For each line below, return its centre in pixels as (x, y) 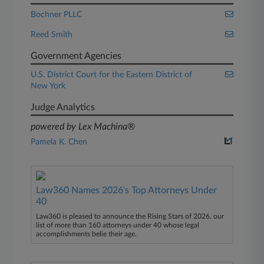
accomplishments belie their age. (87, 234)
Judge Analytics (63, 107)
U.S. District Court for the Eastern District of (112, 75)
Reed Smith (52, 35)
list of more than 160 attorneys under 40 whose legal (118, 225)
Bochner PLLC (57, 15)
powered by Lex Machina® (83, 127)
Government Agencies (76, 56)
